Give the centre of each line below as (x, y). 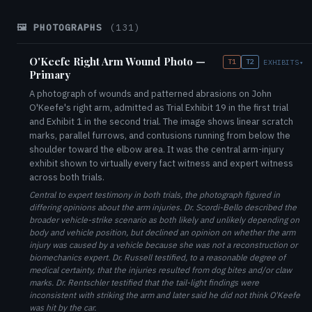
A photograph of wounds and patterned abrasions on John (150, 94)
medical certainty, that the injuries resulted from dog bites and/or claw (161, 270)
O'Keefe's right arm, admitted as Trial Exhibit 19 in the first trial (159, 108)
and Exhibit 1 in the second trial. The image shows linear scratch (161, 122)
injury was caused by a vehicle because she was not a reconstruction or (163, 245)
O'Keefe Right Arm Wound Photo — (117, 61)
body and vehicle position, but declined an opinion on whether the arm (162, 232)
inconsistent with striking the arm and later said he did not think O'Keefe (165, 295)
